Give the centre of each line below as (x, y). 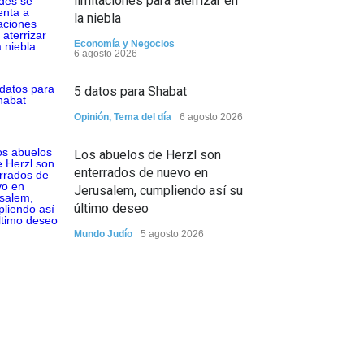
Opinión (91, 117)
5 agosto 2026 (172, 234)
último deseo (111, 208)
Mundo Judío (103, 234)
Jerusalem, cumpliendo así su (158, 191)
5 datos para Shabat (130, 91)
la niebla (97, 18)
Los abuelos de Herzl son (147, 155)
